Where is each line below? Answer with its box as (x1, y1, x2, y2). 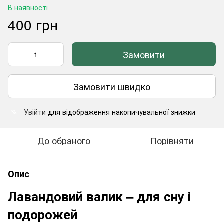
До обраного (37, 134, 90, 147)
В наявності (8, 2, 48, 12)
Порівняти (150, 134, 194, 147)
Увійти (24, 107, 46, 117)
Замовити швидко (73, 79, 150, 93)
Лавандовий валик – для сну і (8, 187, 191, 205)
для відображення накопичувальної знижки (46, 107, 195, 117)
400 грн (8, 14, 58, 34)
